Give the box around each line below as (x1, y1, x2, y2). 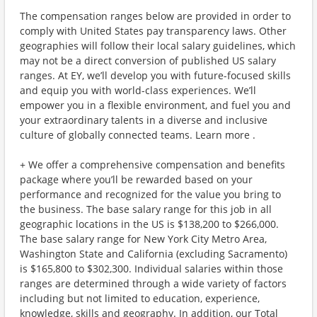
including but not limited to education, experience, (20, 292, 260, 305)
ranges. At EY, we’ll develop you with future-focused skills (20, 69, 291, 82)
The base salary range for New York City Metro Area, (20, 232, 267, 246)
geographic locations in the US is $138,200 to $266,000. (20, 217, 279, 231)
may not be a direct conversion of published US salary (20, 54, 276, 67)
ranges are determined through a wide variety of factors (20, 277, 287, 290)
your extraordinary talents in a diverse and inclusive (20, 113, 267, 127)
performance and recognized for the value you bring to (20, 188, 281, 201)
